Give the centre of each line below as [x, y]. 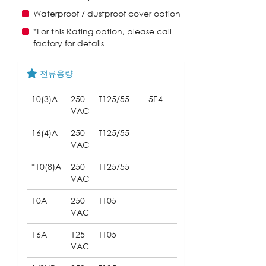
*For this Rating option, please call [102, 31]
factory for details [69, 43]
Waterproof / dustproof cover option [107, 13]
